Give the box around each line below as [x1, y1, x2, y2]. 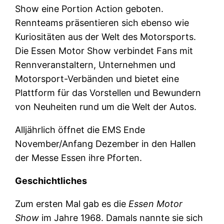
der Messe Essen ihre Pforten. [15, 152, 142, 163]
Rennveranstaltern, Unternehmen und [15, 59, 176, 70]
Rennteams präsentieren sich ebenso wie [15, 17, 189, 28]
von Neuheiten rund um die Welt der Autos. [15, 101, 197, 112]
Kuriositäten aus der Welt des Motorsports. [15, 31, 196, 42]
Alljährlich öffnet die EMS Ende [15, 124, 145, 135]
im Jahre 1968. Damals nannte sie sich [39, 212, 203, 223]
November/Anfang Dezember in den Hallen [15, 138, 196, 149]
